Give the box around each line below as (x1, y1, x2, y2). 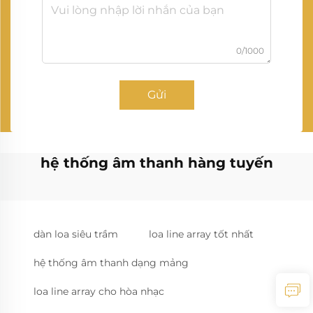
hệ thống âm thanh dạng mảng (34, 256, 189, 269)
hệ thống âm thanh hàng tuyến (40, 154, 273, 171)
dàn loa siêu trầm (34, 227, 118, 240)
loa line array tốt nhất (149, 227, 254, 240)
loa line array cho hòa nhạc (34, 284, 164, 298)
